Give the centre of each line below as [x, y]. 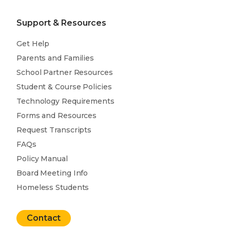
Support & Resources [62, 23]
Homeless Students [53, 187]
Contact [44, 218]
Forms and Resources [57, 115]
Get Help [33, 43]
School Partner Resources [65, 72]
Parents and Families [55, 58]
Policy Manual [42, 158]
